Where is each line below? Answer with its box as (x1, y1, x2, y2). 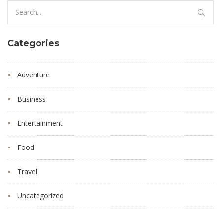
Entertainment (17, 118, 63, 128)
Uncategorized (17, 190, 64, 200)
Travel (17, 166, 37, 176)
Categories (7, 37, 59, 49)
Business (17, 94, 46, 104)
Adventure (17, 70, 50, 79)
